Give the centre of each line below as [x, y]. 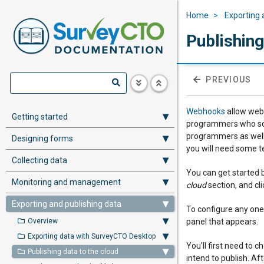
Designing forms [42, 138]
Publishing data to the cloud [73, 252]
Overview [43, 221]
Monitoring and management [66, 182]
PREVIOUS [229, 80]
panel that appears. [222, 222]
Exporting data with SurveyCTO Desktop [92, 236]
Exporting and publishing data [67, 204]
